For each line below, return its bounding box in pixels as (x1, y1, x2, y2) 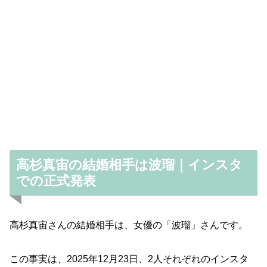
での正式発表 (16, 173, 96, 188)
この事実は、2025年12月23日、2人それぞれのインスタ (10, 254, 249, 265)
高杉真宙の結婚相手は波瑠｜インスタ (16, 157, 243, 172)
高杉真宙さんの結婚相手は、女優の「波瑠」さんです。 (10, 220, 248, 231)
